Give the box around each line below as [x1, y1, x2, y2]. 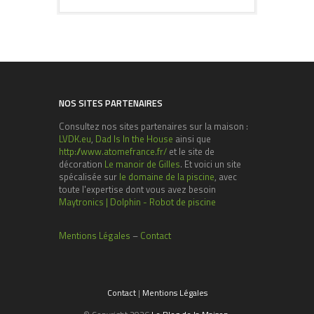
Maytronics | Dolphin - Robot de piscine [59, 195, 216, 210]
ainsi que [173, 132, 211, 146]
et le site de [167, 144, 214, 159]
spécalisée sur [59, 170, 119, 184]
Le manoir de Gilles [104, 157, 180, 172]
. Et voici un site [180, 157, 241, 172]
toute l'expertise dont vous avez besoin [59, 182, 216, 197]
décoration [59, 157, 104, 172]
